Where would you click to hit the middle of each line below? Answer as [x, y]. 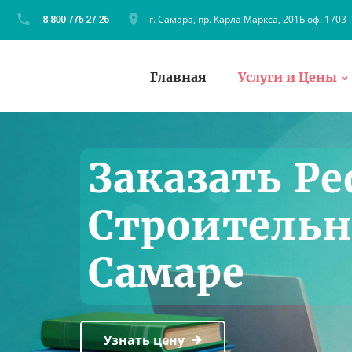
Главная [178, 77]
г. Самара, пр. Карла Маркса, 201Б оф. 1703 [248, 19]
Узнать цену [144, 340]
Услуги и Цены [288, 77]
